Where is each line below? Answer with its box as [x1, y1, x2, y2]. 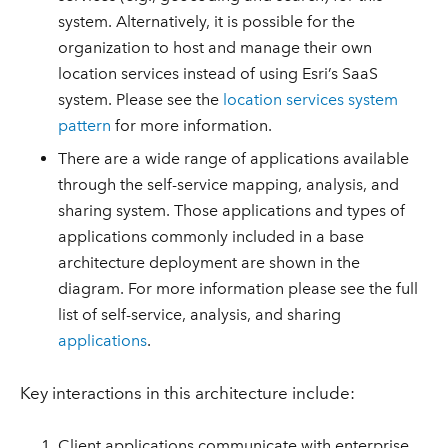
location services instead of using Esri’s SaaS [58, 64, 379, 84]
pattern [58, 116, 112, 136]
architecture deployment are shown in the [58, 252, 361, 272]
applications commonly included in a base [58, 226, 365, 246]
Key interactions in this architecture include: [19, 383, 355, 404]
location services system [223, 90, 399, 110]
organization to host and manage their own [58, 38, 373, 58]
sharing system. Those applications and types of [58, 200, 406, 220]
